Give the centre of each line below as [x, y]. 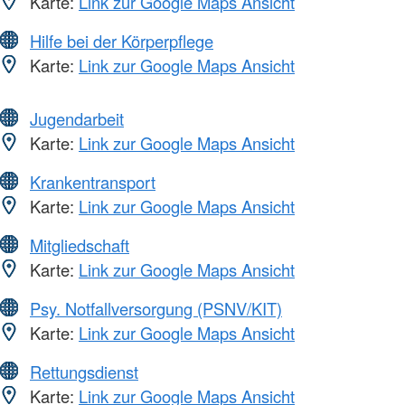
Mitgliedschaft [80, 245]
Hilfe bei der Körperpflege [122, 40]
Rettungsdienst [84, 371]
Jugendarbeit [77, 118]
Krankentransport [93, 181]
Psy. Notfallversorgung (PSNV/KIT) [156, 308]
